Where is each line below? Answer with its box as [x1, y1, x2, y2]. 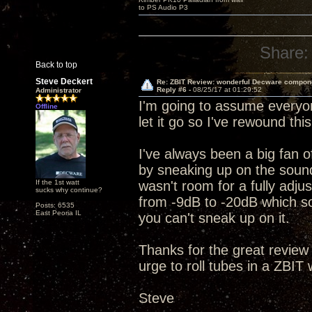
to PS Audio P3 [139, 3, 188, 11]
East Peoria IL [36, 209, 81, 217]
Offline [36, 102, 58, 110]
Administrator [36, 86, 81, 94]
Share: [260, 43, 309, 62]
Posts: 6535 [36, 201, 75, 209]
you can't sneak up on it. [139, 210, 290, 226]
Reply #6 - [156, 86, 193, 93]
